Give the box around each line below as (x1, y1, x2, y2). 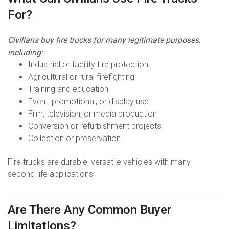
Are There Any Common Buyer (8, 202, 171, 217)
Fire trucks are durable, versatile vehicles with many (8, 157, 191, 167)
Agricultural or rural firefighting (28, 72, 134, 82)
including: (8, 48, 43, 58)
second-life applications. (8, 169, 95, 179)
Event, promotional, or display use (28, 97, 149, 107)
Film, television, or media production (28, 109, 157, 119)
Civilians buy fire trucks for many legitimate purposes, (8, 35, 200, 45)
